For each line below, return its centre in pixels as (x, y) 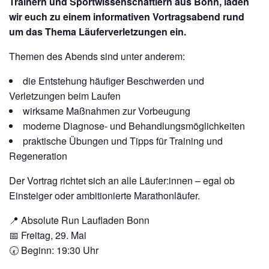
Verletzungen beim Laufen (65, 96)
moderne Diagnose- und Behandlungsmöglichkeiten (134, 126)
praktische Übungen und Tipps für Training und (123, 141)
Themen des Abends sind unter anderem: (97, 56)
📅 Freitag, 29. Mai (48, 235)
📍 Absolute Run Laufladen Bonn (79, 220)
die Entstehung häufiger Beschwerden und (113, 81)
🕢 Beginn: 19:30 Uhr (54, 250)
